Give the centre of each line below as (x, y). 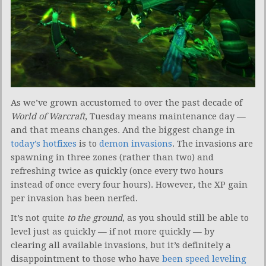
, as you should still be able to (186, 218)
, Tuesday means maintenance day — (165, 116)
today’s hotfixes (44, 143)
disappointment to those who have (86, 259)
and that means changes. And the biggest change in (123, 130)
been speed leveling (204, 259)
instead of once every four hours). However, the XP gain (129, 184)
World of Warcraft (48, 116)
